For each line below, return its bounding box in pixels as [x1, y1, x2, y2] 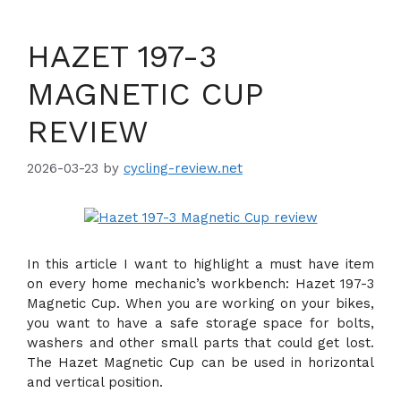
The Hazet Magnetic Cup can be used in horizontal [27, 354, 374, 371]
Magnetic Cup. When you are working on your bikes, [27, 295, 374, 311]
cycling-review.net [124, 160, 243, 176]
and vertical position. [27, 374, 163, 390]
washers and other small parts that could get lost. [27, 335, 374, 351]
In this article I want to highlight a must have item [27, 256, 374, 272]
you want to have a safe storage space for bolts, [27, 315, 374, 331]
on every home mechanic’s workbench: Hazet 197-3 [27, 276, 374, 292]
